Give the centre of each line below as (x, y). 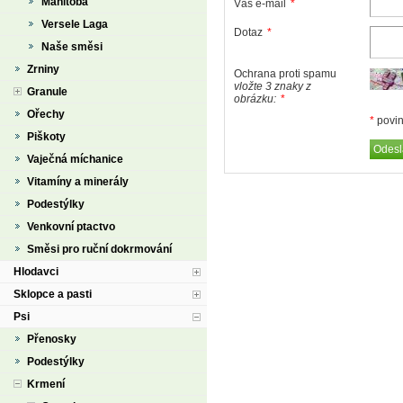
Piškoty (46, 137)
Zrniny (43, 69)
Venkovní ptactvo (71, 227)
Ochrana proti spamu (285, 74)
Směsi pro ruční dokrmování (99, 249)
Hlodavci (36, 272)
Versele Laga (75, 24)
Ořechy (46, 114)
